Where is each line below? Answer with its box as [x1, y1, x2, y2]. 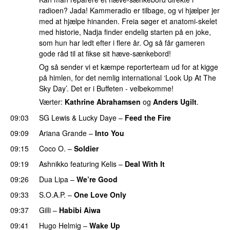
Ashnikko [39, 158, 68, 169]
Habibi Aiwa [59, 204, 101, 215]
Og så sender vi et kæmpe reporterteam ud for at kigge [39, 62, 218, 72]
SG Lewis [39, 112, 70, 123]
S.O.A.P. [39, 189, 66, 200]
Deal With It [125, 158, 165, 169]
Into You [95, 127, 124, 138]
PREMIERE [130, 190, 163, 200]
